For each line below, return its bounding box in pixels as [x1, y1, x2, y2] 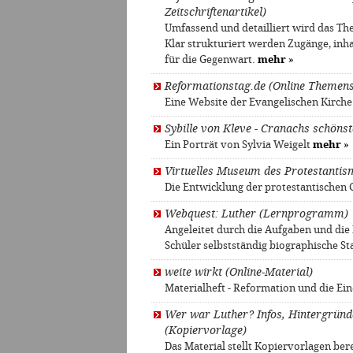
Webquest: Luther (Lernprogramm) [165, 207, 348, 221]
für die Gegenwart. [165, 54, 258, 66]
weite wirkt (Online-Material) [165, 266, 313, 280]
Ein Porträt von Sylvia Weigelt [165, 139, 313, 151]
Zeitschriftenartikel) [165, 6, 266, 20]
